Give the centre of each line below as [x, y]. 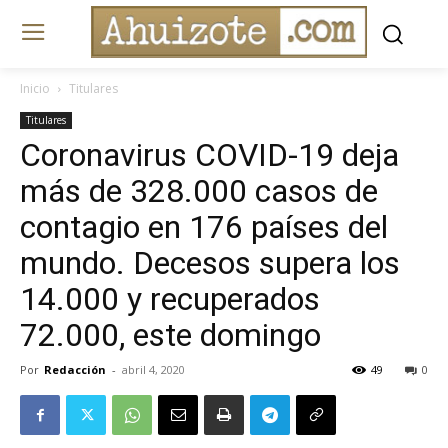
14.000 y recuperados [170, 299]
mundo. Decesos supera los [210, 263]
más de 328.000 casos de [199, 191]
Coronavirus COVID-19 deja [209, 155]
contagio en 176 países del [204, 227]
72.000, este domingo [170, 335]
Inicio [35, 89]
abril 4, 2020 [153, 370]
